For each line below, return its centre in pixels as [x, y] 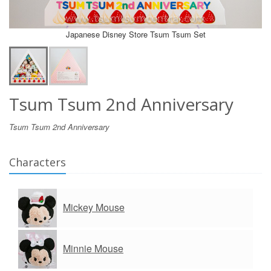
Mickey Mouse [94, 207]
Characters [38, 162]
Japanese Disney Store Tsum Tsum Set [135, 34]
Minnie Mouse [93, 248]
